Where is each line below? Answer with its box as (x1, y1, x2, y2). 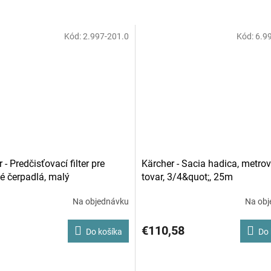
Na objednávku (73, 197, 129, 206)
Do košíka (86, 226, 122, 237)
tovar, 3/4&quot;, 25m (142, 171, 233, 183)
